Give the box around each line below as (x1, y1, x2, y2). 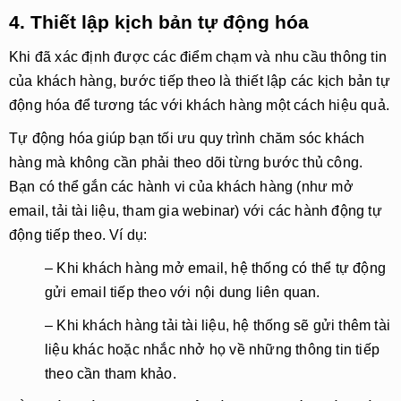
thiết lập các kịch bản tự (235, 73, 390, 89)
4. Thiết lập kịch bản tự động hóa (9, 12, 309, 32)
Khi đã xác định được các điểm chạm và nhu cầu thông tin (9, 49, 388, 64)
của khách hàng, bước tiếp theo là (9, 73, 235, 89)
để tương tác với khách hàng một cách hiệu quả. (70, 98, 390, 113)
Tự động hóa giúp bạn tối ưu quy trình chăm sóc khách (9, 131, 365, 146)
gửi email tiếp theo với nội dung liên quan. (45, 285, 320, 300)
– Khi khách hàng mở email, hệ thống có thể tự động (45, 260, 387, 276)
